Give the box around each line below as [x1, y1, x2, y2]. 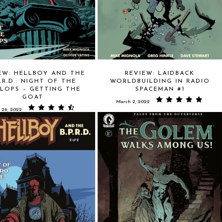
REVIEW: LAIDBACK [125, 70, 195, 76]
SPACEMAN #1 [135, 86, 185, 92]
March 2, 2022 [116, 99, 150, 105]
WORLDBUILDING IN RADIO [110, 78, 210, 84]
